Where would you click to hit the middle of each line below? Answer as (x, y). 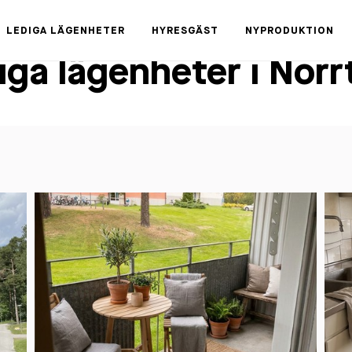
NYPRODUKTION (289, 31)
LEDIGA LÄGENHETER (65, 31)
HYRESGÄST (185, 31)
